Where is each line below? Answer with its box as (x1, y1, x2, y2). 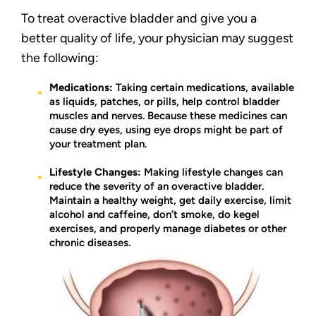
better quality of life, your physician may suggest (21, 30, 293, 46)
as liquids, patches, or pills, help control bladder (49, 95, 279, 108)
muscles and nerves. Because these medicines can (49, 109, 287, 122)
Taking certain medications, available (113, 81, 294, 94)
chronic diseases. (49, 236, 130, 249)
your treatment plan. (49, 138, 147, 150)
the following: (21, 50, 99, 66)
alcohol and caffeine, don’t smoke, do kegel (49, 208, 260, 221)
